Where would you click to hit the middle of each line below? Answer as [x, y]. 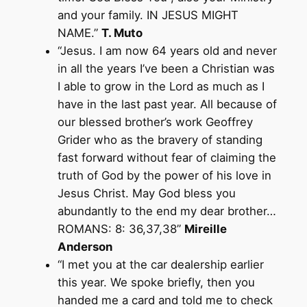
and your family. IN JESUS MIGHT [148, 15]
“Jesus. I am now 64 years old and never [167, 50]
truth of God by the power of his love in [164, 175]
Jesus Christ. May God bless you [146, 193]
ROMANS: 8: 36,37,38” [121, 229]
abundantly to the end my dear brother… [167, 211]
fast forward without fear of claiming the [167, 157]
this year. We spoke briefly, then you [156, 282]
